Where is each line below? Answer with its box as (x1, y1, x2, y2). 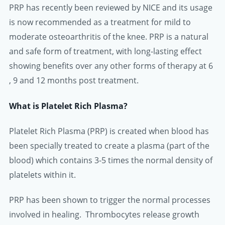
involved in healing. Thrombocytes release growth (9, 209, 199, 220)
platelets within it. (9, 169, 76, 180)
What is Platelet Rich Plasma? (9, 100, 128, 111)
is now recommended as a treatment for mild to (9, 17, 191, 28)
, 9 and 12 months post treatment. (9, 75, 139, 86)
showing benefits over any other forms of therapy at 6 (9, 60, 213, 72)
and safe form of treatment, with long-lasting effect (9, 46, 202, 57)
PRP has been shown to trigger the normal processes (9, 194, 210, 206)
